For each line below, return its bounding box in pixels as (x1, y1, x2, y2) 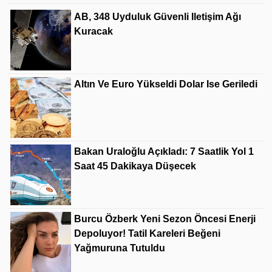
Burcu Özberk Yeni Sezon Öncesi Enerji (74, 213, 256, 224)
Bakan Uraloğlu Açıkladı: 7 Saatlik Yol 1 (74, 146, 254, 157)
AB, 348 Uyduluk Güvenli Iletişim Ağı (74, 11, 241, 22)
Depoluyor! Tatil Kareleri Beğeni (74, 228, 220, 239)
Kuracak (74, 25, 113, 36)
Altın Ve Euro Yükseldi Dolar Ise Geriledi (74, 78, 257, 89)
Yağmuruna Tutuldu (74, 242, 165, 253)
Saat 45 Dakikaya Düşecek (74, 160, 196, 171)
